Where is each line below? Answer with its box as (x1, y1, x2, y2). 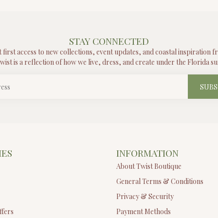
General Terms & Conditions (116, 177, 203, 186)
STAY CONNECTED (69, 35, 149, 48)
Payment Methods (116, 207, 171, 217)
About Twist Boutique (116, 162, 182, 171)
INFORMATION (116, 146, 179, 160)
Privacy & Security (116, 192, 174, 201)
